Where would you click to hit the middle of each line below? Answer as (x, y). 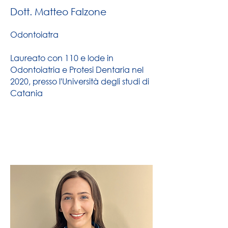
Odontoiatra (34, 34)
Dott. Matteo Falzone (58, 11)
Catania (26, 93)
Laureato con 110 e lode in (62, 58)
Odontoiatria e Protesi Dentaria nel (77, 69)
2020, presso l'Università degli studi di (80, 81)
